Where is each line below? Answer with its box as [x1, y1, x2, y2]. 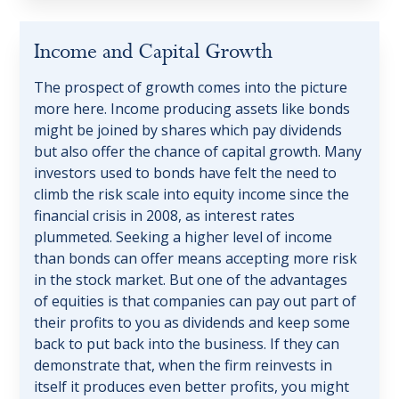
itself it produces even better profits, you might [34, 377, 350, 397]
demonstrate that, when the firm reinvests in [34, 355, 333, 376]
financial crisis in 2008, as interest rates [34, 206, 296, 226]
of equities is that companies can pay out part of [34, 291, 357, 312]
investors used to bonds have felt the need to [34, 163, 338, 183]
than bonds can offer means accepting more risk [34, 248, 358, 269]
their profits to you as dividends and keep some [34, 313, 351, 333]
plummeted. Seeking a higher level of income [34, 227, 333, 248]
